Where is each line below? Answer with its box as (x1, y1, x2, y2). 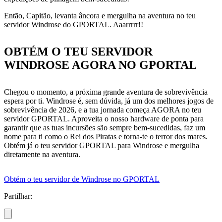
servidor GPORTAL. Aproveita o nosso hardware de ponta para (4, 114, 204, 123)
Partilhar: (4, 192, 32, 201)
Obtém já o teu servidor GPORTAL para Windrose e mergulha (4, 141, 199, 150)
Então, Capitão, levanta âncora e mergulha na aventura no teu (4, 11, 196, 20)
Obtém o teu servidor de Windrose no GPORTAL (4, 175, 160, 184)
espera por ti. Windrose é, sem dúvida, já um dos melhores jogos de (4, 97, 214, 106)
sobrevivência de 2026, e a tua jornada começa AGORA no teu (4, 106, 201, 114)
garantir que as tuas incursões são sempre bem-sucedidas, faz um (4, 123, 205, 132)
